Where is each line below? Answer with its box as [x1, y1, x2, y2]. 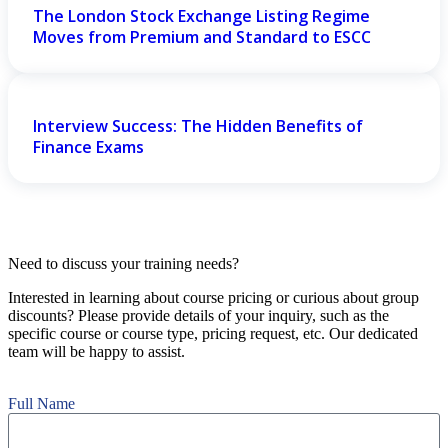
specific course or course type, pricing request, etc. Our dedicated [8, 325, 418, 342]
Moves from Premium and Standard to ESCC [33, 26, 371, 48]
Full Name [8, 395, 75, 412]
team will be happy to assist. [8, 343, 185, 360]
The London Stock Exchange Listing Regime [33, 5, 370, 27]
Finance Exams [33, 136, 144, 158]
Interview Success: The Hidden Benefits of [33, 115, 363, 137]
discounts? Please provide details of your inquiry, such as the [8, 307, 389, 324]
